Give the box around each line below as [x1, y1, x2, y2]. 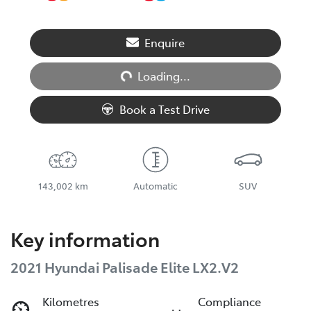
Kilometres [42, 293, 99, 309]
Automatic [133, 179, 178, 192]
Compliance [198, 293, 261, 309]
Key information [10, 224, 160, 252]
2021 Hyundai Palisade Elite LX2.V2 [10, 256, 239, 276]
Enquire [144, 34, 185, 50]
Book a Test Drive [119, 101, 210, 117]
